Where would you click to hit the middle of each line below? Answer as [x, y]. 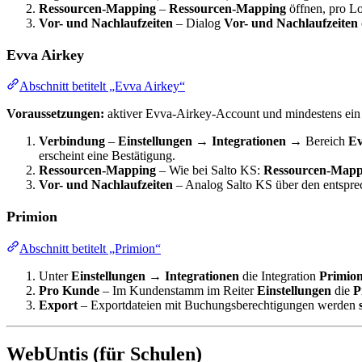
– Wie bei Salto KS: [210, 170]
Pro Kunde [69, 291]
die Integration [279, 276]
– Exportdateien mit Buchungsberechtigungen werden [218, 305]
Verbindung [72, 141]
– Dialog [198, 23]
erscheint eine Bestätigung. [107, 156]
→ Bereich [317, 141]
